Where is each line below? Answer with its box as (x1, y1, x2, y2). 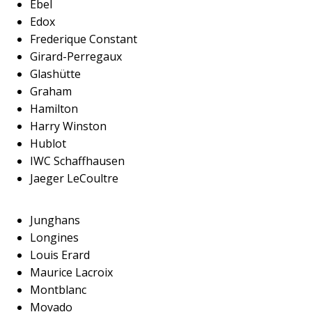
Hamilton (29, 101, 78, 116)
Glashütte (29, 66, 81, 81)
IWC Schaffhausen (29, 153, 125, 169)
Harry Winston (29, 118, 107, 134)
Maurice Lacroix (29, 265, 113, 280)
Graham (29, 84, 72, 99)
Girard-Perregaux (29, 49, 122, 64)
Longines (29, 230, 79, 245)
